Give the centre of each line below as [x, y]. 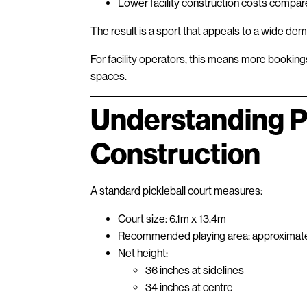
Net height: [143, 253]
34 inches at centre [189, 287]
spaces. [109, 76]
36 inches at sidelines [195, 270]
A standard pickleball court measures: [176, 191]
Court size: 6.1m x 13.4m [172, 219]
